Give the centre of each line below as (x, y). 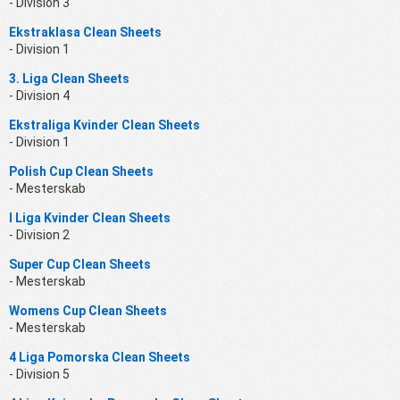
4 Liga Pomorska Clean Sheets (100, 357)
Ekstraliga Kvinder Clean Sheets (104, 125)
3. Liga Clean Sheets (69, 78)
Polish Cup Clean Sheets (81, 171)
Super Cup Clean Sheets (80, 264)
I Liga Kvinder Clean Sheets (90, 217)
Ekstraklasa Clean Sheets (85, 32)
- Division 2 (39, 234)
